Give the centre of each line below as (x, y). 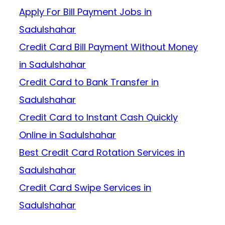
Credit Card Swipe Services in (85, 188)
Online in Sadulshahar (68, 135)
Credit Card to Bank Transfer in (89, 82)
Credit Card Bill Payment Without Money (108, 47)
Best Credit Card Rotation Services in (102, 153)
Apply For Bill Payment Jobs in (85, 12)
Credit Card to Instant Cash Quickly (98, 118)
